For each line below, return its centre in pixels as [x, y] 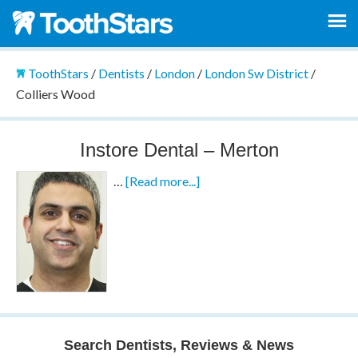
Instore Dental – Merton [179, 149]
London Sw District [256, 73]
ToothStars [58, 73]
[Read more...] [163, 181]
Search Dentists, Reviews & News [179, 345]
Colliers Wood [55, 94]
